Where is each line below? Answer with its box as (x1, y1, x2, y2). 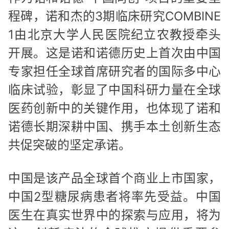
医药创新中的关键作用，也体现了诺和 (8, 100, 221, 116)
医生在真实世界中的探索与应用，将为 (8, 208, 221, 223)
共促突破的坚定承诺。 (8, 137, 131, 152)
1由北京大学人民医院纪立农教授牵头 (8, 27, 221, 42)
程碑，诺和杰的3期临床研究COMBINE (8, 8, 221, 24)
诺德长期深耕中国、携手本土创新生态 (8, 119, 221, 134)
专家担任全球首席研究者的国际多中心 (8, 63, 221, 79)
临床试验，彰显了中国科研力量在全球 (8, 82, 221, 97)
